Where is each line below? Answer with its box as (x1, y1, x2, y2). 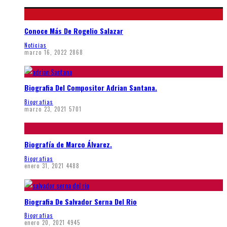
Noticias (24, 41, 47, 49)
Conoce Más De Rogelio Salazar (24, 25, 123, 36)
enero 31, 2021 (24, 161, 64, 170)
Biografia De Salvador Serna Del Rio (24, 196, 137, 207)
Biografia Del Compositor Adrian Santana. (24, 82, 157, 93)
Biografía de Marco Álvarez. (24, 139, 112, 150)
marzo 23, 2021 (24, 104, 67, 113)
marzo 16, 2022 (24, 48, 67, 56)
